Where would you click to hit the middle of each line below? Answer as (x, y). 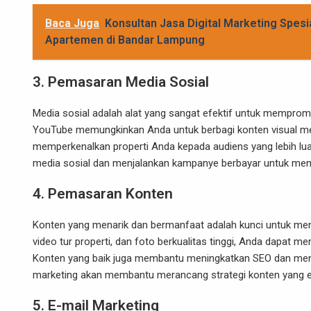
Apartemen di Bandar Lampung (125, 40)
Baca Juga (72, 23)
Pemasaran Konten (110, 194)
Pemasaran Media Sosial (128, 82)
